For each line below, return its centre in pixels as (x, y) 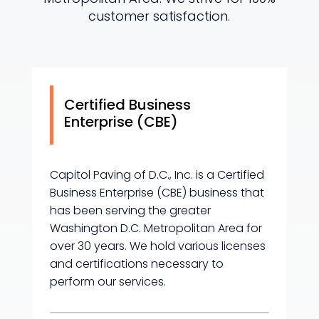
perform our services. (109, 281)
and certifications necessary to (136, 263)
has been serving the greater (130, 210)
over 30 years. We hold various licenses (157, 246)
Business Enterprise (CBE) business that (157, 192)
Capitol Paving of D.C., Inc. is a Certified (157, 174)
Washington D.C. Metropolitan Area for (156, 228)
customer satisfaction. (159, 16)
